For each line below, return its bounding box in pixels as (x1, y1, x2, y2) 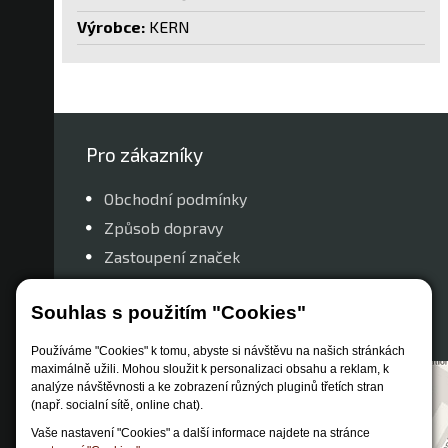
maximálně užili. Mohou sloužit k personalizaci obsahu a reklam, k (31, 362, 389, 377)
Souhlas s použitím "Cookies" (31, 302, 306, 324)
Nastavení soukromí (104, 304, 247, 324)
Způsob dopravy (104, 217, 223, 237)
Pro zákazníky (86, 142, 203, 166)
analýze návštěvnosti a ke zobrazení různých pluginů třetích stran (31, 380, 384, 395)
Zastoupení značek (104, 246, 240, 266)
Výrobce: (77, 16, 145, 36)
